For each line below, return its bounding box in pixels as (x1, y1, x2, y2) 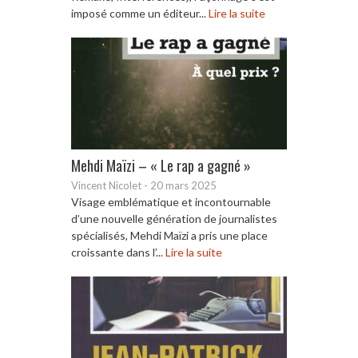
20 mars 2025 (150, 178, 217, 192)
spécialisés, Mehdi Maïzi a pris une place (71, 228, 268, 242)
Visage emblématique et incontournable (71, 194, 271, 209)
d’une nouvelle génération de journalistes (71, 211, 277, 225)
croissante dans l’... (71, 245, 165, 259)
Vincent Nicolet (71, 178, 141, 192)
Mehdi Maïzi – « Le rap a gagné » (71, 154, 251, 176)
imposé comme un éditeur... (71, 6, 209, 20)
